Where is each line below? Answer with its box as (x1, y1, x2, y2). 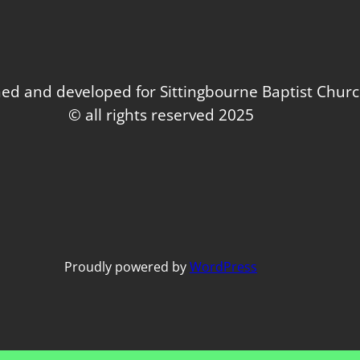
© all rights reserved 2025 (67, 103, 254, 125)
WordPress (190, 258, 257, 276)
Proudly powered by (64, 258, 190, 276)
